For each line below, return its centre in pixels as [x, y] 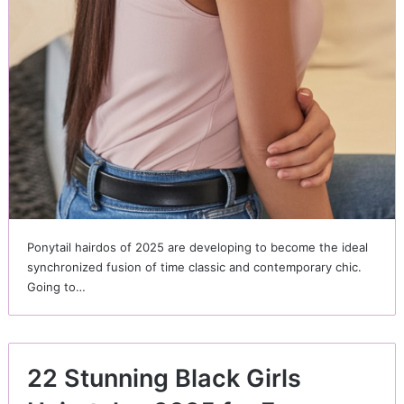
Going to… [56, 286]
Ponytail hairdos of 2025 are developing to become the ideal [197, 247]
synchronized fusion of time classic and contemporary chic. [194, 266]
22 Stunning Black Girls [164, 378]
